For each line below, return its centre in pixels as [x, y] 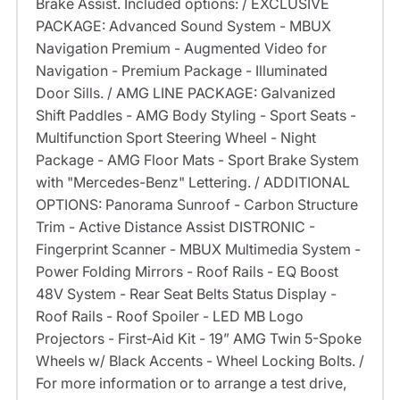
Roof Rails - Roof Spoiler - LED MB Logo [169, 317]
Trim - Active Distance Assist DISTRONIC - [175, 227]
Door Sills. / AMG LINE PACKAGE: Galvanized [185, 93]
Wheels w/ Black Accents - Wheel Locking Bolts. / [200, 361]
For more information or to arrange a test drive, [191, 383]
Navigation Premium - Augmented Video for [181, 49]
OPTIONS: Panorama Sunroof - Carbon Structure [196, 205]
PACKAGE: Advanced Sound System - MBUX [183, 26]
